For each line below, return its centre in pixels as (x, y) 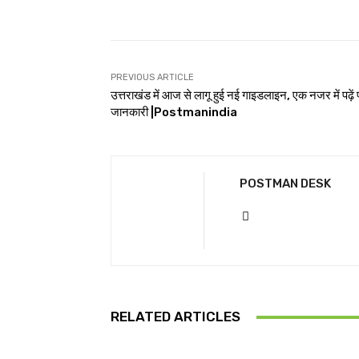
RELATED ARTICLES (175, 317)
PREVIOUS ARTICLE (152, 77)
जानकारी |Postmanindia (174, 112)
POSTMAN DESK (285, 184)
